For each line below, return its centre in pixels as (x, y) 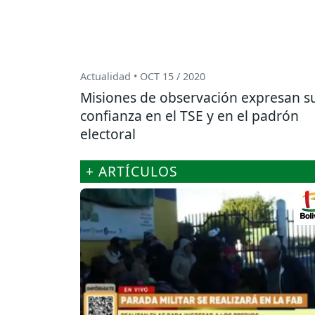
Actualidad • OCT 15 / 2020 (143, 77)
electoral (108, 134)
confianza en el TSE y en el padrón (189, 116)
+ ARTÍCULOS (132, 172)
